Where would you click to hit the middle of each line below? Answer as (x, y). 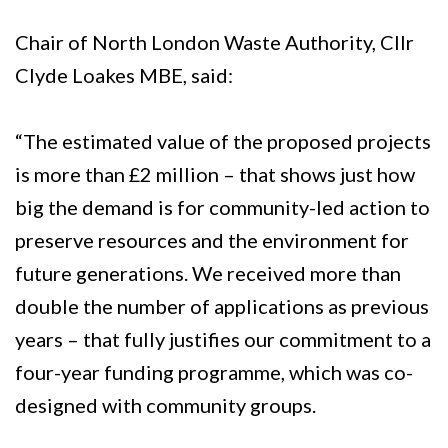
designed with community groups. (165, 405)
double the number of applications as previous (222, 306)
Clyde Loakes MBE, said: (124, 75)
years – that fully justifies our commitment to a (223, 339)
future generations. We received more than (208, 273)
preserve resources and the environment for (212, 240)
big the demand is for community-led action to (222, 207)
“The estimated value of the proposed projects (223, 141)
